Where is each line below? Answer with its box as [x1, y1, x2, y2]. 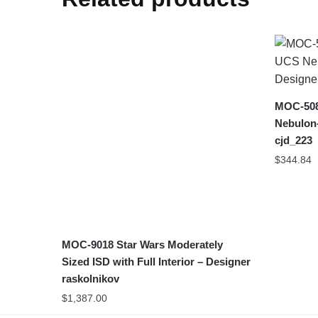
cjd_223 [274, 133, 312, 146]
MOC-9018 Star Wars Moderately [62, 238, 224, 251]
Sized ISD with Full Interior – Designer [62, 255, 251, 268]
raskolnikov [62, 272, 120, 285]
